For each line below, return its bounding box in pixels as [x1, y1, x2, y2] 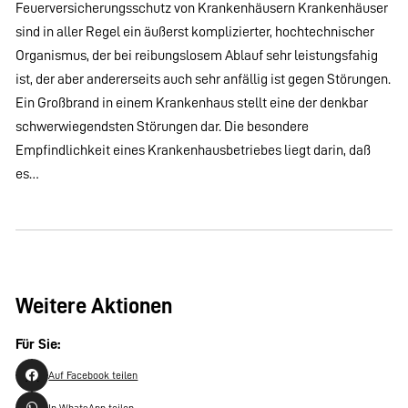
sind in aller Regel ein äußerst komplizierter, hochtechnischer [15, 24, 375, 40]
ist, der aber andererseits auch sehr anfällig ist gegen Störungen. [15, 71, 392, 87]
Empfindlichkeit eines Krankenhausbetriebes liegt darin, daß [15, 142, 372, 158]
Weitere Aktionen [15, 295, 173, 318]
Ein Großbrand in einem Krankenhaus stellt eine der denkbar [15, 95, 369, 111]
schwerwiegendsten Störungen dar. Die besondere [15, 118, 310, 135]
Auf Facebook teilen [48, 369, 138, 381]
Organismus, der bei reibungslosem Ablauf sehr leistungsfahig [15, 47, 379, 64]
